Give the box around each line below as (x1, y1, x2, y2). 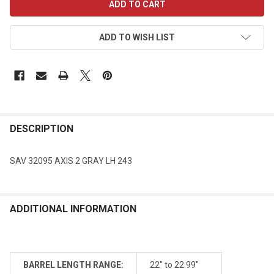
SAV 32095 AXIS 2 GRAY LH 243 (10, 155, 132, 166)
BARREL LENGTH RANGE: (23, 259, 124, 270)
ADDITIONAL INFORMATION (10, 202, 136, 215)
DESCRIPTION (10, 122, 73, 135)
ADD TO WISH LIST (99, 32, 175, 42)
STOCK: (10, 6, 42, 16)
